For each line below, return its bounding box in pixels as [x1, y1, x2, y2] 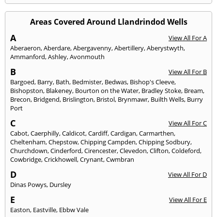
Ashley [48, 52, 67, 61]
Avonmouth [70, 52, 105, 61]
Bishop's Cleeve [130, 77, 174, 86]
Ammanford [10, 52, 45, 61]
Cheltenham [10, 137, 46, 146]
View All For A [169, 33, 207, 42]
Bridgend [33, 94, 60, 104]
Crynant [80, 155, 103, 164]
